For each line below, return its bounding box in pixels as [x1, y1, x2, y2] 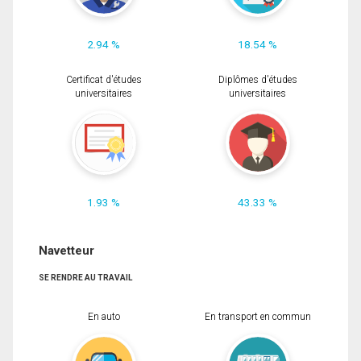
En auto [87, 311, 120, 323]
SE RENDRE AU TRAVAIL [39, 272, 132, 282]
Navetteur [39, 243, 94, 258]
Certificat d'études [65, 73, 142, 85]
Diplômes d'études [218, 73, 297, 85]
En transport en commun [204, 311, 311, 323]
